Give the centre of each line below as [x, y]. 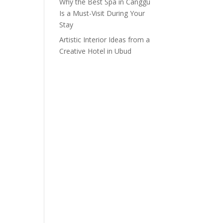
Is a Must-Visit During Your [102, 13]
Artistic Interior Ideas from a [105, 40]
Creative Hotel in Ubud [96, 51]
